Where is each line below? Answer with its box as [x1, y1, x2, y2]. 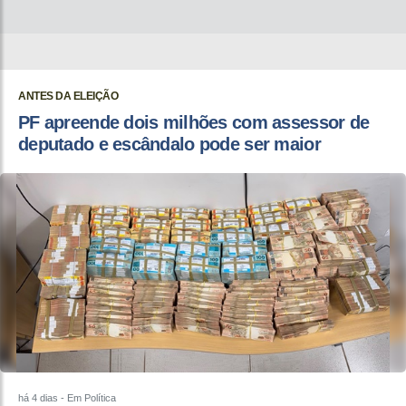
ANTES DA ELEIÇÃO [18, 89, 118, 102]
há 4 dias [18, 391, 58, 403]
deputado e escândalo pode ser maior [18, 133, 321, 154]
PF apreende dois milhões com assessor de [18, 111, 370, 132]
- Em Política [58, 391, 116, 403]
